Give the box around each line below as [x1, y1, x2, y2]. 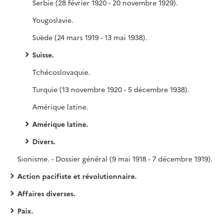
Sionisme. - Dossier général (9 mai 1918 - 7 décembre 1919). [17, 154, 213, 164]
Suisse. [32, 50, 54, 59]
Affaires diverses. [17, 188, 75, 198]
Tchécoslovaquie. [32, 67, 90, 77]
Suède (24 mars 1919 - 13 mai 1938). [32, 32, 147, 42]
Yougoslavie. [32, 15, 73, 25]
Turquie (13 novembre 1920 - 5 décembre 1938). [32, 84, 189, 94]
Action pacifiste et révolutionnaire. [17, 171, 137, 181]
